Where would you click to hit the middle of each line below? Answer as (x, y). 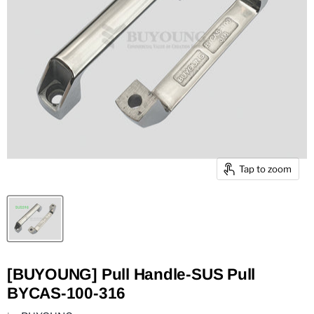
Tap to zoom (265, 169)
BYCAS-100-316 (67, 294)
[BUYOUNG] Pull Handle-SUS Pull (131, 275)
